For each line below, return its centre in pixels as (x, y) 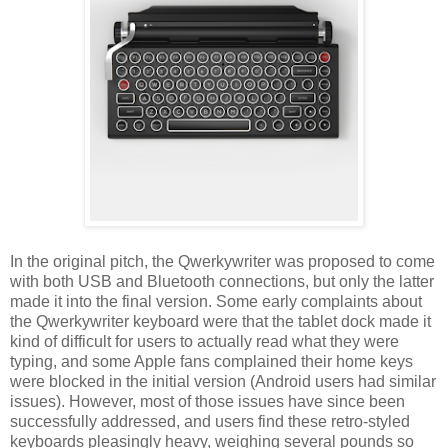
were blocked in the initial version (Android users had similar (223, 381)
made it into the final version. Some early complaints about (216, 301)
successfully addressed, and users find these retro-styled (210, 421)
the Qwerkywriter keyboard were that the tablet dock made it (220, 321)
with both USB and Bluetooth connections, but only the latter (222, 281)
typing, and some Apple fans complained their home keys (211, 361)
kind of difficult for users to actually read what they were (204, 341)
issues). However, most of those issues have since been (207, 401)
